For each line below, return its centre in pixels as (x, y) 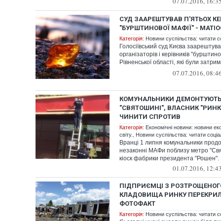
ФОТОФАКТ (137, 203)
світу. (126, 135)
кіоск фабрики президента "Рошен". (169, 158)
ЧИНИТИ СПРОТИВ (150, 117)
